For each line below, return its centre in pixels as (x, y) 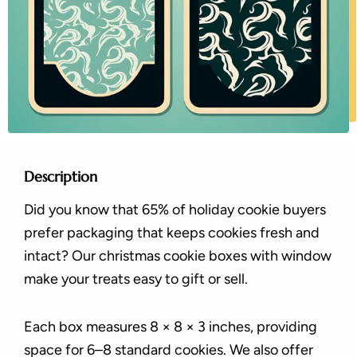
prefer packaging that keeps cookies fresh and (172, 232)
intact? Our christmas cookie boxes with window (178, 255)
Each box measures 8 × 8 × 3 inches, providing (171, 327)
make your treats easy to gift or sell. (136, 279)
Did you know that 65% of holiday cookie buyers (175, 209)
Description (61, 177)
